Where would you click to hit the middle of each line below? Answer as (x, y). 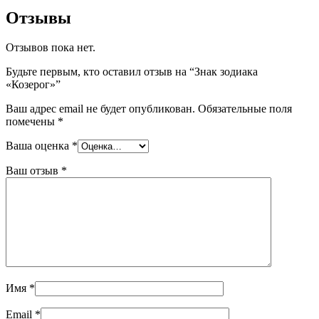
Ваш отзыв (33, 171)
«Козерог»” (33, 85)
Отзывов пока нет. (51, 48)
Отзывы (38, 17)
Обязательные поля (245, 109)
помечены (32, 122)
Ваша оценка (39, 146)
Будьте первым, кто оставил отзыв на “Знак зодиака (132, 72)
